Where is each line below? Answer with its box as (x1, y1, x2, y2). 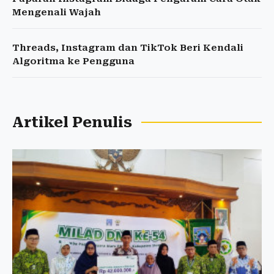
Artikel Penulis (12, 114, 132, 131)
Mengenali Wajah (12, 7, 101, 18)
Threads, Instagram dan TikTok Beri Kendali (12, 42, 243, 53)
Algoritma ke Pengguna (12, 56, 135, 67)
